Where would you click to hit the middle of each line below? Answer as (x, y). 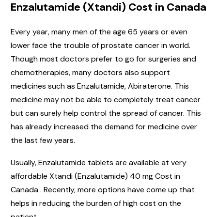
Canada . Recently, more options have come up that (103, 189)
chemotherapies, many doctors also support (90, 72)
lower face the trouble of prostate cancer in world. (101, 45)
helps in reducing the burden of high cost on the (96, 203)
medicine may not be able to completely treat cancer (106, 99)
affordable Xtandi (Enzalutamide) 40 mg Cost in (95, 176)
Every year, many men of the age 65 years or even (99, 31)
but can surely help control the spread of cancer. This (106, 113)
